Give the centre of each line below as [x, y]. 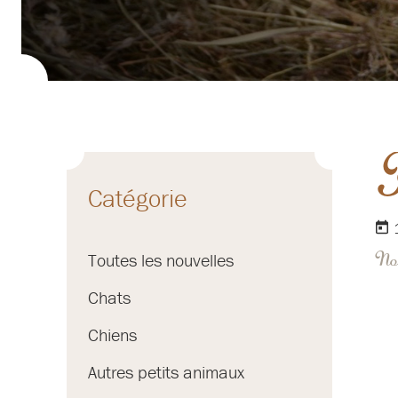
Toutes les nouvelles [161, 260]
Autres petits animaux [166, 372]
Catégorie [138, 199]
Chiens [112, 335]
